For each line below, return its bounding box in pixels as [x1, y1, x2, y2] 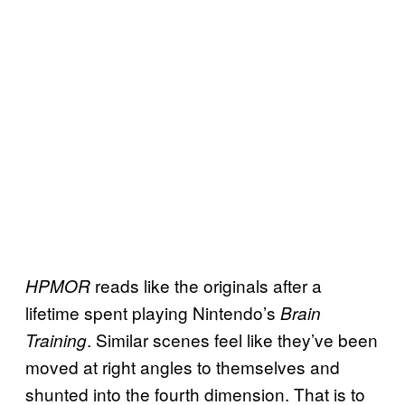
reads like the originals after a [90, 273, 322, 297]
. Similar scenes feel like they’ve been [87, 327, 378, 352]
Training [25, 328, 87, 352]
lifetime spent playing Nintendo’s [25, 300, 280, 325]
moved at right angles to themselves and [25, 354, 340, 379]
